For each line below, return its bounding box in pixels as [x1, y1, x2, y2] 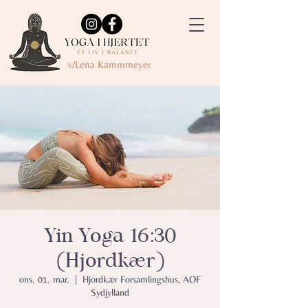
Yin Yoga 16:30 [43, 223, 177, 248]
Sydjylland [91, 287, 129, 298]
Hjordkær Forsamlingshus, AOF [82, 274, 201, 285]
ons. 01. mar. [19, 274, 69, 285]
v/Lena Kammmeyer [68, 58, 151, 70]
